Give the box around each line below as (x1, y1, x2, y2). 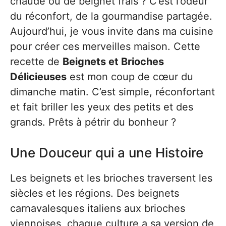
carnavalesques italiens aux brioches (10, 202, 185, 214)
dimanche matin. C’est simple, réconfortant (10, 86, 215, 98)
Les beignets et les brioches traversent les (10, 172, 212, 184)
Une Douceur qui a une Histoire (10, 145, 203, 160)
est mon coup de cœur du (67, 71, 193, 83)
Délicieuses (10, 71, 67, 83)
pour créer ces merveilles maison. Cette (10, 40, 200, 52)
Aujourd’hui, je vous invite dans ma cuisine (10, 25, 213, 37)
